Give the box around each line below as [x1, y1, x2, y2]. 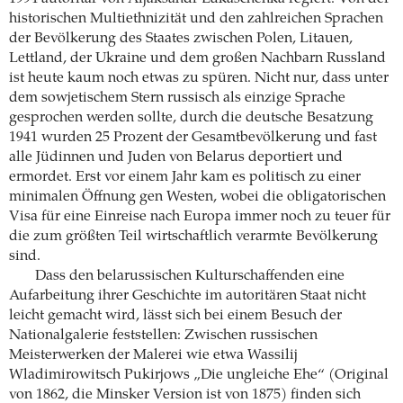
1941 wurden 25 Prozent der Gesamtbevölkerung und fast [9, 130, 377, 146]
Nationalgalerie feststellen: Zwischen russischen [9, 328, 318, 344]
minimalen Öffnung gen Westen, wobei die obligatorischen [9, 190, 386, 205]
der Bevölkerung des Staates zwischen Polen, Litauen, [9, 31, 353, 47]
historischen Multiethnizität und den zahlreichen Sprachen [9, 12, 383, 27]
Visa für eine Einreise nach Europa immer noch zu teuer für [9, 210, 390, 225]
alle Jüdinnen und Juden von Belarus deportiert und [9, 150, 343, 166]
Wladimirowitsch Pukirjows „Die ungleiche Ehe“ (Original [9, 368, 389, 383]
